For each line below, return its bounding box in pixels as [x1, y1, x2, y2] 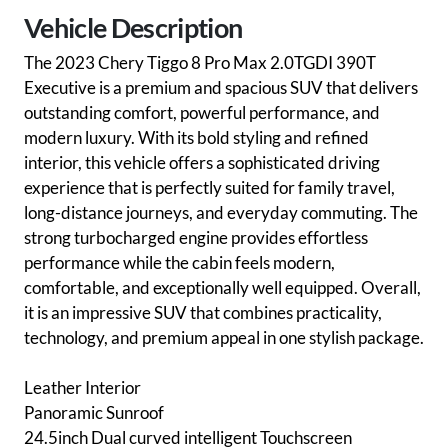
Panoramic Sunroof [24, 402, 164, 424]
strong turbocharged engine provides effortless [24, 227, 368, 249]
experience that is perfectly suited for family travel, [24, 177, 395, 199]
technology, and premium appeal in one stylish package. [24, 327, 424, 349]
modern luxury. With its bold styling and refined [24, 127, 369, 149]
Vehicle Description [24, 11, 243, 45]
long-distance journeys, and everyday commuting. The [24, 202, 418, 224]
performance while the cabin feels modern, [24, 252, 335, 274]
